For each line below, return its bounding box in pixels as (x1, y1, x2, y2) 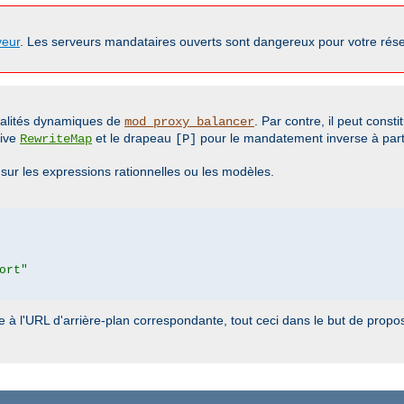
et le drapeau (92, 131, 175, 146)
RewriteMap (20, 132, 92, 147)
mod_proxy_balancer (124, 115, 254, 130)
